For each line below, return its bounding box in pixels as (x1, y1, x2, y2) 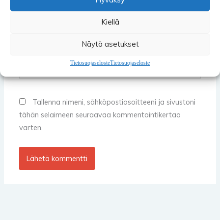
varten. (19, 123, 43, 133)
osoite (19, 67, 40, 77)
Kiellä (101, 17, 119, 27)
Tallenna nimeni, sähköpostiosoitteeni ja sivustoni (32, 97, 196, 107)
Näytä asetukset (81, 39, 139, 49)
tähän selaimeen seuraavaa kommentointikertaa (19, 110, 181, 120)
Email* (19, 13, 40, 23)
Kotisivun (19, 55, 49, 64)
